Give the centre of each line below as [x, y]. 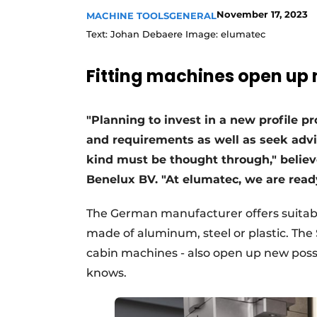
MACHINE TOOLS [128, 16]
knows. [106, 273]
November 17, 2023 [262, 15]
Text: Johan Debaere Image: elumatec [176, 34]
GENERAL [193, 16]
